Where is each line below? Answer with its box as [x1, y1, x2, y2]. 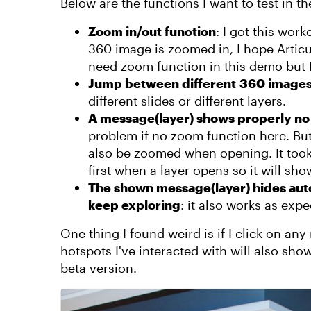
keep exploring [88, 197, 180, 212]
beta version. [60, 260, 137, 276]
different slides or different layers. [88, 93, 286, 108]
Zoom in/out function [88, 24, 216, 39]
